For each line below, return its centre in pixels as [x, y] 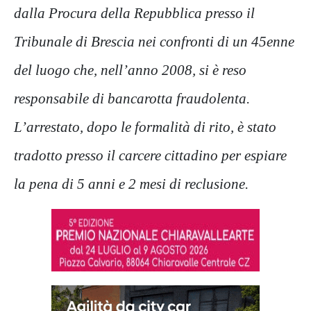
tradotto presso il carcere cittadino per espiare [150, 155]
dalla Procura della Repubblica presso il [134, 13]
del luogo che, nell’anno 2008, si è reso [130, 70]
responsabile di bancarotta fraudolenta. [132, 99]
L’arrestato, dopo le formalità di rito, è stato [145, 127]
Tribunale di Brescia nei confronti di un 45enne [154, 42]
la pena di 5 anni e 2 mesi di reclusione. [131, 184]
